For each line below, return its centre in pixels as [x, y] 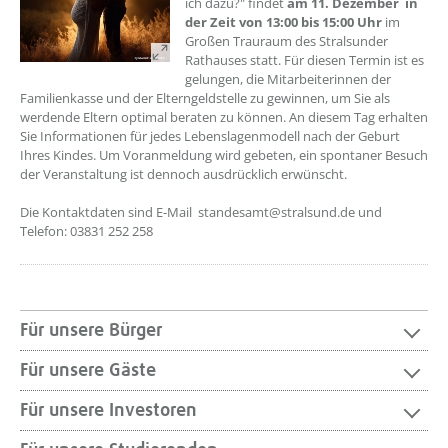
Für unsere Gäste [88, 370]
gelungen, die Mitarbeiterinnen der [288, 79]
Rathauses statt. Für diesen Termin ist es [304, 60]
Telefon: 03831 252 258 [86, 231]
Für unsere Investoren [108, 410]
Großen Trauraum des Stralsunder [286, 41]
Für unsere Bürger [91, 330]
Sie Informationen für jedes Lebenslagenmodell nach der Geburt [210, 136]
